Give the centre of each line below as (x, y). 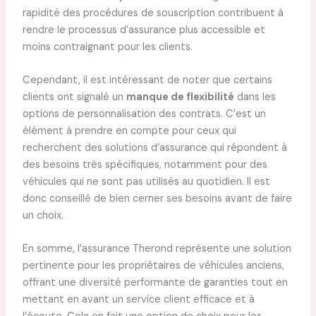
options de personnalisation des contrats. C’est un (144, 114)
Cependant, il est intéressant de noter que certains (147, 80)
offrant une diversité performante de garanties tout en (155, 283)
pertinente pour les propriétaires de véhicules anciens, (153, 266)
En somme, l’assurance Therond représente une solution (157, 249)
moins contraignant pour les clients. (107, 47)
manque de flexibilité (180, 97)
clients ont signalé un (74, 97)
